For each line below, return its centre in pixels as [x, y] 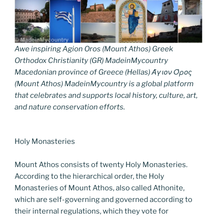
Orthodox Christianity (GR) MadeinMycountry [91, 61]
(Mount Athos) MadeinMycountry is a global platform [104, 84]
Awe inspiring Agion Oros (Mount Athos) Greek [94, 49]
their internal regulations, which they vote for [92, 211]
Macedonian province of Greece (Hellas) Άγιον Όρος [103, 72]
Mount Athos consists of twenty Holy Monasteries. [101, 164]
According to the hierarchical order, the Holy [89, 176]
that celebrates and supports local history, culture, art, [106, 96]
